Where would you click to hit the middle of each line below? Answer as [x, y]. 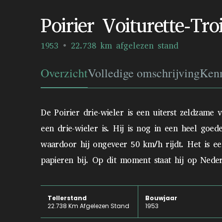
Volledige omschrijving [144, 73]
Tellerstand [67, 198]
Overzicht [64, 73]
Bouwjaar [161, 198]
